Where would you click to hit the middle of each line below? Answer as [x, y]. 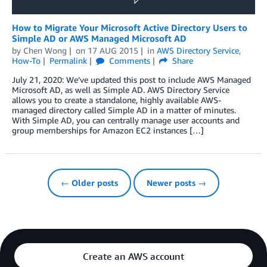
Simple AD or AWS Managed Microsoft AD [99, 38]
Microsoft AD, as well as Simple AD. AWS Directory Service [121, 89]
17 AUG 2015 [113, 50]
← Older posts [89, 182]
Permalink [68, 60]
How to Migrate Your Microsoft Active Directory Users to [130, 27]
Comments [128, 60]
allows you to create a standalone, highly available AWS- [117, 100]
